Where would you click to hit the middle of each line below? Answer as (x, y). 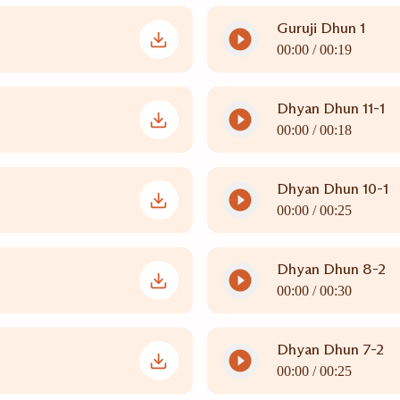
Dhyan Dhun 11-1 (330, 108)
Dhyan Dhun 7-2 (330, 350)
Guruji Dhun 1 (321, 28)
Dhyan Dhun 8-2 (331, 269)
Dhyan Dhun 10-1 (332, 189)
